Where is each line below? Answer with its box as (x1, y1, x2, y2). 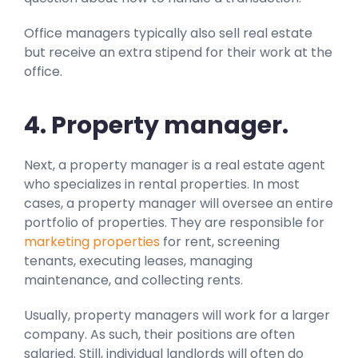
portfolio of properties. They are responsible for (24, 213, 324, 233)
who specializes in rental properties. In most (24, 175, 300, 194)
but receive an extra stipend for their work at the (24, 42, 332, 62)
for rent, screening (160, 233, 280, 252)
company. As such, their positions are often (24, 325, 295, 344)
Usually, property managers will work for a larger (24, 306, 330, 325)
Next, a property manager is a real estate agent (24, 156, 325, 175)
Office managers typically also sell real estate (24, 23, 312, 42)
